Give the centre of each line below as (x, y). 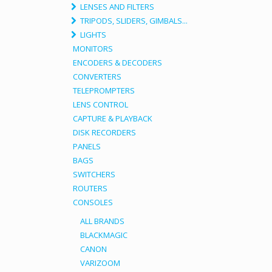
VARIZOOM (100, 263)
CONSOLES (93, 202)
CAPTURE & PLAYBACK (113, 118)
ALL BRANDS (102, 221)
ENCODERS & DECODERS (117, 63)
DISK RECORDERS (104, 132)
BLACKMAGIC (104, 235)
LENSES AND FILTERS (117, 7)
